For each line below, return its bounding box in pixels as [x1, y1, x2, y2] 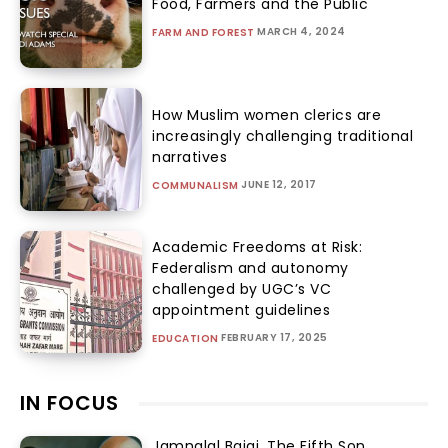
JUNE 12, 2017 [241, 177, 317, 193]
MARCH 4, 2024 [257, 24, 346, 40]
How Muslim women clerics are [152, 105, 382, 126]
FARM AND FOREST [152, 25, 255, 41]
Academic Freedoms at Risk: [152, 236, 363, 257]
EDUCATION [152, 330, 219, 346]
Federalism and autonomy [152, 257, 349, 278]
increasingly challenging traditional [152, 126, 414, 147]
